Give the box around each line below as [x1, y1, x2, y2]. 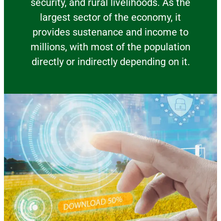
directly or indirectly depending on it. [31, 56, 190, 68]
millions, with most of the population [31, 41, 190, 53]
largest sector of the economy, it [40, 11, 181, 23]
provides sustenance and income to [33, 26, 188, 38]
